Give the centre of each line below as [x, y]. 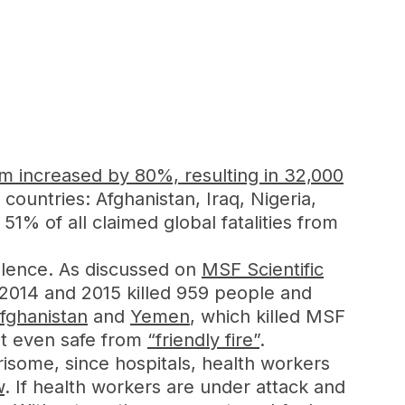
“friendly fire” [203, 340]
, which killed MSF [268, 316]
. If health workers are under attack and [175, 387]
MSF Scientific [263, 269]
